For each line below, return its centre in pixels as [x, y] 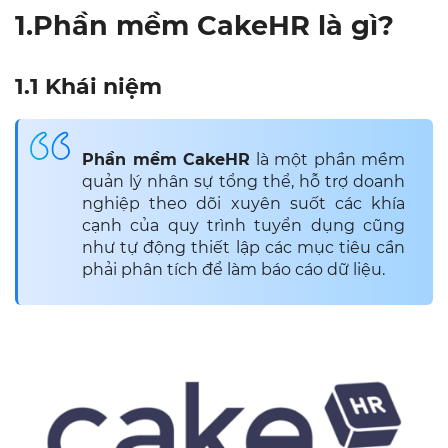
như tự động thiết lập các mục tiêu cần [243, 248]
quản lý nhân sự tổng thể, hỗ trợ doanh [243, 182]
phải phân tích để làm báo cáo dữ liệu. [233, 270]
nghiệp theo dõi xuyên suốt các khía [243, 204]
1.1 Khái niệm [88, 87]
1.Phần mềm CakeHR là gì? [208, 26]
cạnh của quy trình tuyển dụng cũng [243, 226]
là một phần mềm [327, 160]
